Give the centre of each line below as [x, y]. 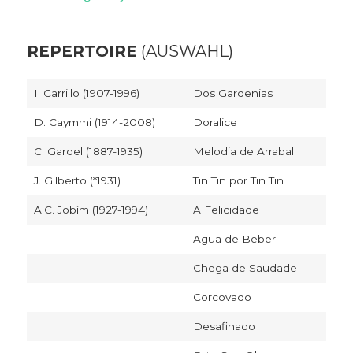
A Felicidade [227, 210]
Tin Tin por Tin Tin [239, 181]
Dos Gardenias [233, 93]
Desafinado [225, 327]
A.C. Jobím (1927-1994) [91, 210]
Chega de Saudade [245, 268]
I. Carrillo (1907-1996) [87, 93]
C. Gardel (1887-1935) [89, 152]
